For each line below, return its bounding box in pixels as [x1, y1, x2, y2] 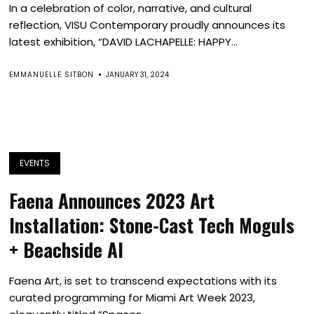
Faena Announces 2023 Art [9, 186, 215, 214]
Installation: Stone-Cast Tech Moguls [9, 211, 295, 239]
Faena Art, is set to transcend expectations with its [9, 273, 278, 288]
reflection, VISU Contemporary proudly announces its [9, 18, 286, 32]
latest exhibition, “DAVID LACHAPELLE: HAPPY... [9, 34, 238, 49]
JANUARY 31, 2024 [106, 69, 170, 80]
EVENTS [20, 157, 50, 169]
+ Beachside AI [9, 235, 124, 264]
